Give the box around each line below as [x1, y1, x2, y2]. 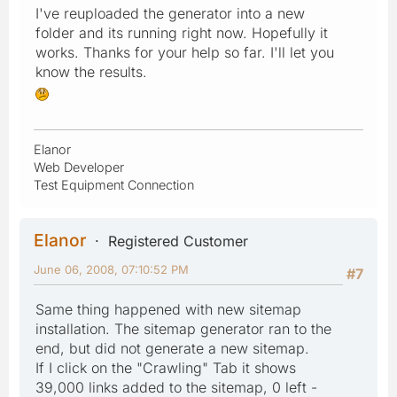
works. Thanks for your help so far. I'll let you [35, 43, 334, 62]
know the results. [35, 63, 147, 82]
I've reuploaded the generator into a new [35, 4, 305, 23]
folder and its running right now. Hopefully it [35, 24, 328, 43]
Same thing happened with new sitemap [35, 300, 301, 319]
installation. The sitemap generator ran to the [35, 320, 331, 339]
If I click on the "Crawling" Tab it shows [35, 359, 296, 378]
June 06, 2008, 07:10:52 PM [34, 262, 189, 277]
